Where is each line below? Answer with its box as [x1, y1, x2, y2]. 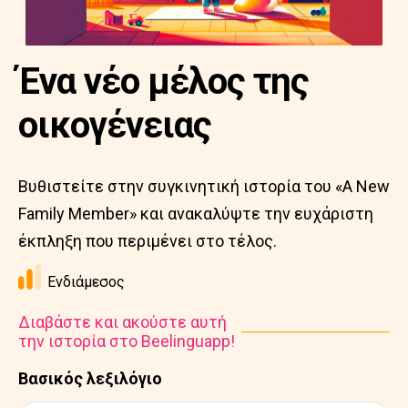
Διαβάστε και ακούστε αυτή [18, 312, 227, 331]
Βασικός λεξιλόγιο [18, 369, 162, 388]
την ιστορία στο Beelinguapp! [18, 331, 235, 351]
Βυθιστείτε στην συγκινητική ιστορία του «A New [18, 177, 390, 196]
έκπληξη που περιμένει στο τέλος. [18, 231, 277, 250]
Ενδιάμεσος [47, 273, 125, 291]
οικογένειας [18, 104, 211, 147]
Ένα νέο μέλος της [18, 60, 309, 103]
